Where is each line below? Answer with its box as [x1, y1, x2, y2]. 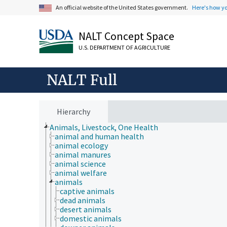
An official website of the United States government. [56, 4, 189, 11]
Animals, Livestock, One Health [50, 122, 158, 132]
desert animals [60, 204, 111, 214]
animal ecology [55, 140, 108, 150]
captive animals [60, 185, 115, 196]
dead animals [60, 195, 105, 205]
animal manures [55, 149, 111, 160]
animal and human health [55, 131, 144, 141]
